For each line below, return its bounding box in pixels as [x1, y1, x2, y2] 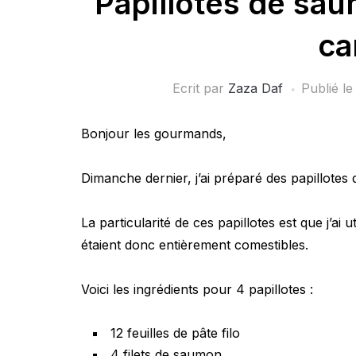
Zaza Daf [227, 80, 283, 96]
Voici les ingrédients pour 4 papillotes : [81, 281, 313, 297]
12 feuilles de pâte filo [110, 325, 240, 341]
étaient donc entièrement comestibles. [81, 237, 308, 253]
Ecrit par [172, 80, 228, 96]
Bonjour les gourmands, [81, 126, 226, 141]
